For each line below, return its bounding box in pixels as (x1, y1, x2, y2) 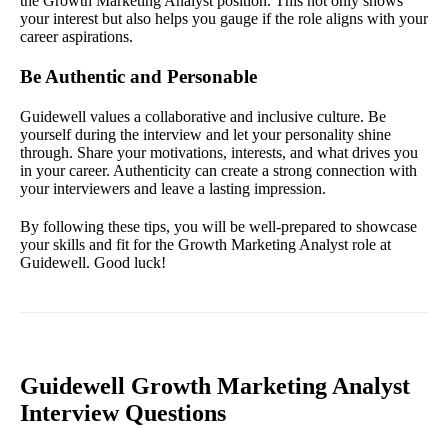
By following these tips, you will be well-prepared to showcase (20, 217, 417, 235)
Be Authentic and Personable (20, 65, 257, 87)
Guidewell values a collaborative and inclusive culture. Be (20, 107, 386, 125)
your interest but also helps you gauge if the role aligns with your (20, 9, 428, 27)
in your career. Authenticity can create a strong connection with (20, 161, 417, 179)
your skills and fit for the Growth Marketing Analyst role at (20, 235, 391, 253)
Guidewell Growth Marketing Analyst (20, 372, 410, 399)
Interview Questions (20, 399, 226, 426)
